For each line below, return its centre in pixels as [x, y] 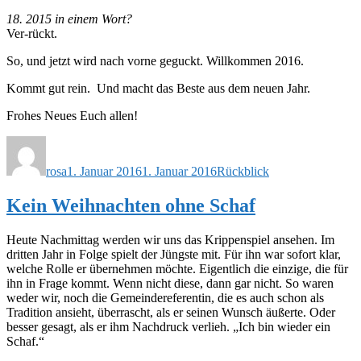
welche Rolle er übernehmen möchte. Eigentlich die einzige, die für [177, 268]
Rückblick [243, 171]
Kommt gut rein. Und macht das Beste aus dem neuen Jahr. [158, 88]
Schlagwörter [250, 142]
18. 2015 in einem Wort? [69, 19]
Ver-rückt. [32, 33]
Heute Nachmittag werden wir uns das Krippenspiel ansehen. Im [170, 239]
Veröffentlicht [101, 142]
